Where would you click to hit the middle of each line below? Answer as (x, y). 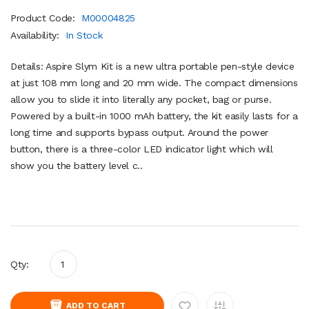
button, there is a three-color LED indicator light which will (142, 149)
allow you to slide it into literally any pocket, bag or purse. (141, 99)
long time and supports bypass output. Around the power (140, 132)
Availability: (37, 35)
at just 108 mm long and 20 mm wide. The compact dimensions (154, 82)
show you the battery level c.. (77, 165)
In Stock (84, 35)
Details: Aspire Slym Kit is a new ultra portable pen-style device (152, 66)
